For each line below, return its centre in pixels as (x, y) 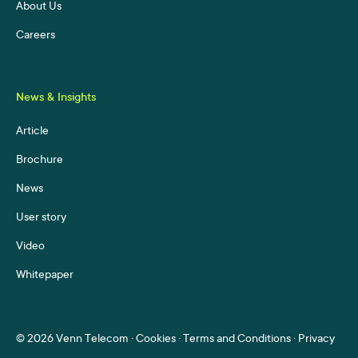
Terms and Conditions (237, 340)
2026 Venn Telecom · (82, 340)
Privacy (316, 340)
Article (32, 132)
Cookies (156, 340)
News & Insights (56, 99)
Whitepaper (45, 276)
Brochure (40, 161)
